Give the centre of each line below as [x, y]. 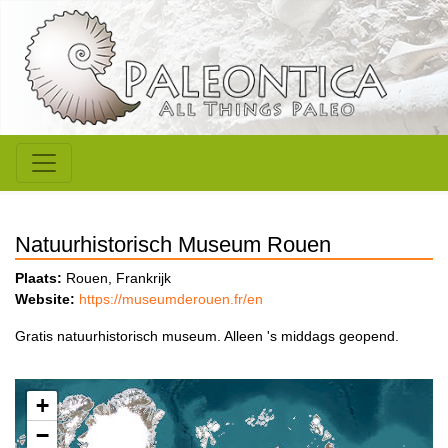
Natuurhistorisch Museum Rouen [173, 245]
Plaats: [38, 278]
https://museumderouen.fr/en [171, 299]
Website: [45, 299]
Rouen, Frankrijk [116, 278]
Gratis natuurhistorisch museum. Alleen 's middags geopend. [207, 336]
